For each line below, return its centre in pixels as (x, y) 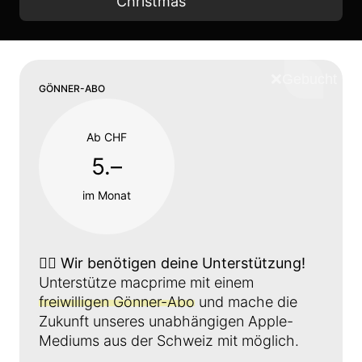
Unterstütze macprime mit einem (146, 283)
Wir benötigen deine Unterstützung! (183, 263)
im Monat (107, 196)
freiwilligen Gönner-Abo (117, 302)
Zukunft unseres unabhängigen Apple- (166, 322)
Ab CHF (107, 137)
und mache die (246, 302)
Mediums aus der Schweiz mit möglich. (169, 341)
